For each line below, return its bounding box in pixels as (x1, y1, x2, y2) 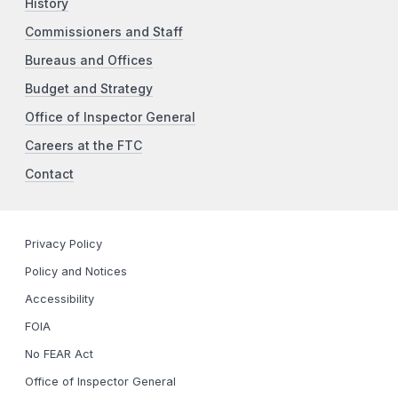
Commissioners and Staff (25, 25, 183, 40)
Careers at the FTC (25, 139, 142, 154)
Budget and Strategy (25, 82, 153, 97)
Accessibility (25, 292, 94, 306)
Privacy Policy (25, 237, 102, 251)
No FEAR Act (25, 347, 93, 362)
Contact (25, 167, 74, 182)
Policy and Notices (25, 265, 127, 279)
